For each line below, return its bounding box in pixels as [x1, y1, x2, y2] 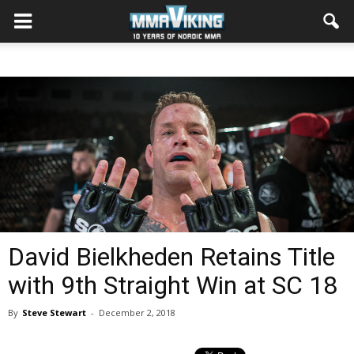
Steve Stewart [22, 307, 86, 318]
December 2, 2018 [99, 307, 175, 318]
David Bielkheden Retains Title [8, 242, 335, 272]
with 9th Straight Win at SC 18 [8, 270, 337, 300]
